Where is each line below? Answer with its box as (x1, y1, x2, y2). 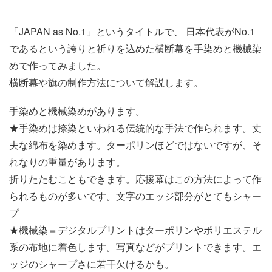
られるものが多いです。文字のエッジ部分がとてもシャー (9, 188, 262, 203)
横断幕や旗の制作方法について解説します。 (9, 75, 203, 89)
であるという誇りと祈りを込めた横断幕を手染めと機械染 (9, 41, 262, 55)
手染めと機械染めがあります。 (9, 103, 145, 118)
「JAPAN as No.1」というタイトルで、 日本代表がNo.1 (9, 24, 255, 38)
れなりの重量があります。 (9, 154, 126, 169)
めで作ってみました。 (9, 58, 106, 72)
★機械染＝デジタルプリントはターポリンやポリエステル (9, 222, 262, 237)
